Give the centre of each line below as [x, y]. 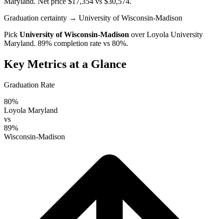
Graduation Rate [29, 85]
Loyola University [175, 34]
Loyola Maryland [31, 110]
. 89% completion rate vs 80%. [81, 43]
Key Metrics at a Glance [65, 64]
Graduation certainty [35, 18]
